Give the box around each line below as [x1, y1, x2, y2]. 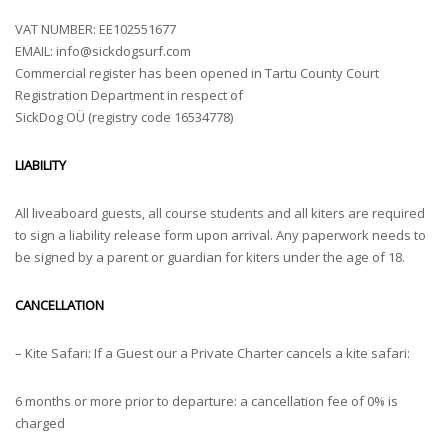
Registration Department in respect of [15, 86, 243, 104]
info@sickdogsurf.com [56, 42, 191, 60]
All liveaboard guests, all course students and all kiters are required [15, 204, 425, 222]
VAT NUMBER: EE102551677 [15, 20, 176, 38]
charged [15, 414, 65, 432]
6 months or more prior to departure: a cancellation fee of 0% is [15, 392, 398, 410]
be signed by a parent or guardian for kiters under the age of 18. [15, 248, 405, 266]
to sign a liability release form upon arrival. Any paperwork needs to [15, 226, 426, 244]
